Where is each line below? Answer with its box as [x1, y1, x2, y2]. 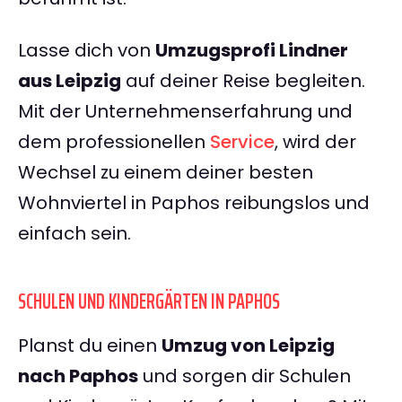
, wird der [275, 129, 356, 155]
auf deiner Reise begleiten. [121, 68, 365, 94]
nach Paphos [18, 363, 138, 389]
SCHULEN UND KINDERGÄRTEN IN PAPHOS [18, 284, 280, 319]
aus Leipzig [18, 68, 121, 94]
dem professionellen [18, 129, 210, 155]
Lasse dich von [18, 38, 155, 64]
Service [210, 129, 275, 155]
